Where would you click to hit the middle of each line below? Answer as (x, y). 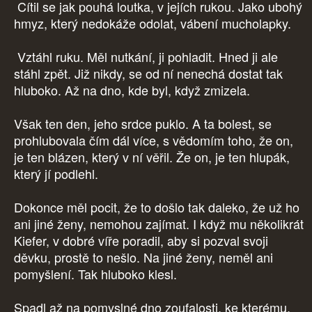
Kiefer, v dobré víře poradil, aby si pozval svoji (141, 241)
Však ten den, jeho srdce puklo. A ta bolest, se (143, 124)
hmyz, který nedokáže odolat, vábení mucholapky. (153, 23)
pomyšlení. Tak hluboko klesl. (97, 274)
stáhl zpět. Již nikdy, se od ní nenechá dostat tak (148, 73)
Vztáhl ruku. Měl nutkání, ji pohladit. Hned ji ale (146, 57)
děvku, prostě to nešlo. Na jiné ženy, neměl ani (143, 257)
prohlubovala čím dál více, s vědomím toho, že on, (154, 140)
